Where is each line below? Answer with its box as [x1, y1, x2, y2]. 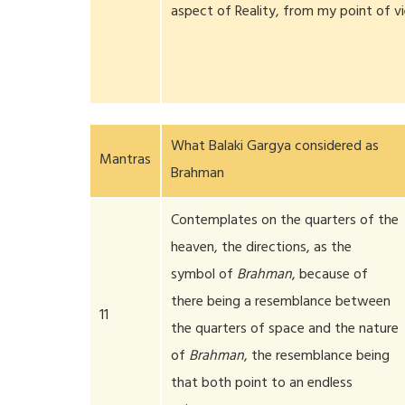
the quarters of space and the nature [171, 316, 400, 344]
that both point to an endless [171, 371, 353, 398]
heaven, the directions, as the [171, 235, 353, 262]
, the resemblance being [244, 344, 391, 371]
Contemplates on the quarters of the [171, 208, 400, 235]
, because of [292, 262, 369, 289]
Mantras [99, 147, 152, 174]
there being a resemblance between [171, 289, 391, 316]
